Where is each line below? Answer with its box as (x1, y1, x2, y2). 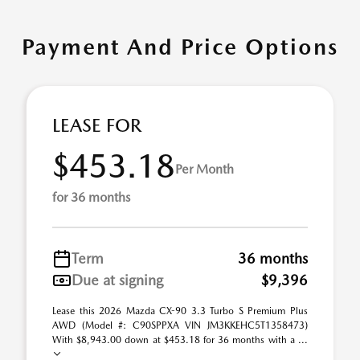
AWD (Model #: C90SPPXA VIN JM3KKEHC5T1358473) (52, 320, 308, 331)
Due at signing (72, 272, 163, 288)
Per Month (175, 161, 234, 177)
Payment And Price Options (22, 33, 338, 60)
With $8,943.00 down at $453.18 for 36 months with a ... (52, 334, 308, 346)
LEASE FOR (52, 114, 141, 137)
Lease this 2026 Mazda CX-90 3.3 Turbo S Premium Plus (52, 305, 308, 317)
